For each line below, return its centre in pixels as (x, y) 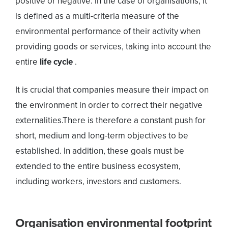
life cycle (57, 62)
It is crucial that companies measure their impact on (112, 90)
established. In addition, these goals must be (100, 151)
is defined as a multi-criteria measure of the (97, 16)
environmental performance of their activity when (108, 31)
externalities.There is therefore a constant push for (110, 120)
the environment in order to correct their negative (109, 105)
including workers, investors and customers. (98, 181)
